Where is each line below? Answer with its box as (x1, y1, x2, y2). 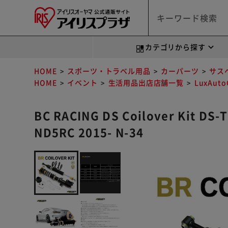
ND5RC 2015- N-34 (34, 123, 144, 140)
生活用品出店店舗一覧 (108, 77, 184, 88)
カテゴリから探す (145, 42, 206, 52)
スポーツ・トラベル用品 (67, 66, 151, 76)
